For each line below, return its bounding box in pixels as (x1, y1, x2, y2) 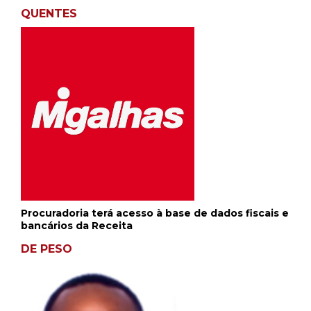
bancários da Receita (21, 219, 133, 232)
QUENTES (21, 7, 77, 20)
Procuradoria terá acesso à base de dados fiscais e (21, 207, 289, 219)
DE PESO (21, 242, 72, 255)
